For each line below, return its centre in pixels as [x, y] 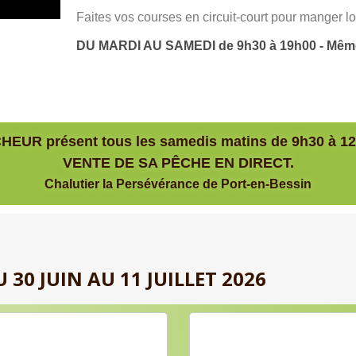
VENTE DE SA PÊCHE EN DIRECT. [178, 163]
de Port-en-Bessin [255, 184]
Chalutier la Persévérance [122, 184]
